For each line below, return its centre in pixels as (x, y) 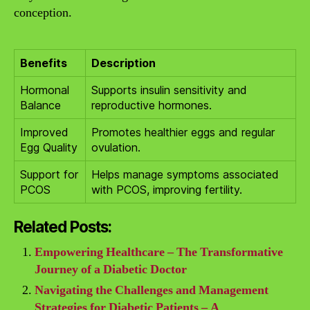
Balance (40, 105)
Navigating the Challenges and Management (152, 290)
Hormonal (45, 90)
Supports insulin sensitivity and (169, 90)
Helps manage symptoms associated (185, 174)
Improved (44, 132)
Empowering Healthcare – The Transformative (159, 252)
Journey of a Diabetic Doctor (111, 269)
